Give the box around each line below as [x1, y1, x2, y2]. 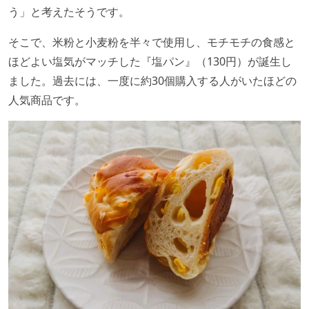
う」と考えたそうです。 [8, 4, 130, 20]
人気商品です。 [8, 92, 86, 108]
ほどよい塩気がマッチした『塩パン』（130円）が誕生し [8, 54, 292, 70]
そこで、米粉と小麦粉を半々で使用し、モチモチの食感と [8, 34, 295, 50]
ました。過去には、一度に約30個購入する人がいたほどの [8, 73, 297, 89]
